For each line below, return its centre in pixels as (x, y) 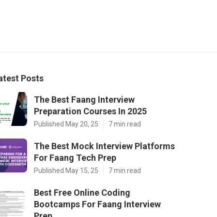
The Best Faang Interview (84, 100)
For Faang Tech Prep (75, 158)
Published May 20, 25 (66, 124)
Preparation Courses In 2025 (90, 111)
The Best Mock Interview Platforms (104, 146)
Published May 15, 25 (66, 170)
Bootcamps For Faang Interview (97, 204)
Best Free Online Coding (82, 193)
